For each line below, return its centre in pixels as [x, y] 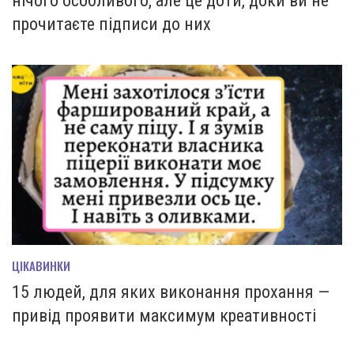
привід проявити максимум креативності [164, 316]
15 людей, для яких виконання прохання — [171, 292]
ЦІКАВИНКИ [41, 266]
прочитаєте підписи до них [111, 24]
